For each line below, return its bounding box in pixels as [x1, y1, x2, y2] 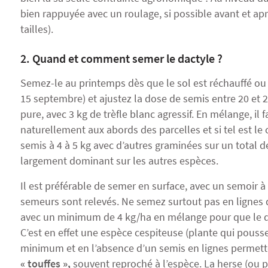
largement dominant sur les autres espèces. [20, 154, 221, 167]
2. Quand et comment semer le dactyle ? [20, 51, 223, 66]
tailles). [20, 22, 53, 36]
